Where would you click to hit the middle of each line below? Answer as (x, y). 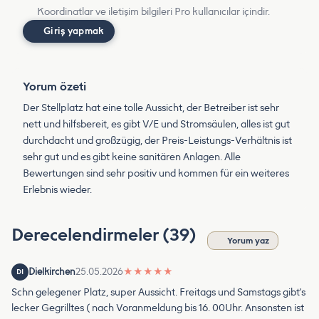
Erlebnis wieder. (57, 189)
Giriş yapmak (74, 31)
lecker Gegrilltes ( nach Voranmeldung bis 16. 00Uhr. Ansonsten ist (158, 308)
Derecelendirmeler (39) (106, 234)
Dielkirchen (52, 271)
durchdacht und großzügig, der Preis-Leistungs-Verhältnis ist (157, 140)
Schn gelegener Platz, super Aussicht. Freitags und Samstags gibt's (158, 292)
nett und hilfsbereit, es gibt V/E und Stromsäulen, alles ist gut (156, 124)
